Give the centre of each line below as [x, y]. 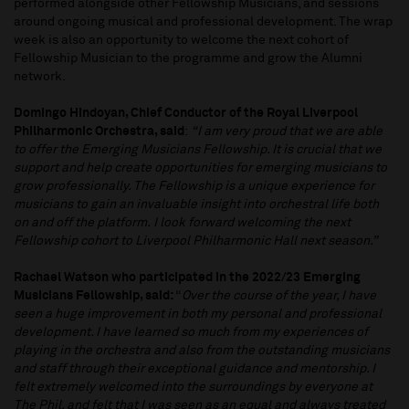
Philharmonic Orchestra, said [99, 132]
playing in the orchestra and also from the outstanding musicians [202, 351]
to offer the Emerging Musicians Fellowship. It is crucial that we [198, 150]
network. [41, 77]
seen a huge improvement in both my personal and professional [198, 315]
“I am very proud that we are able [287, 132]
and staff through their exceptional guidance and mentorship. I [194, 369]
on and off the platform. [82, 223]
